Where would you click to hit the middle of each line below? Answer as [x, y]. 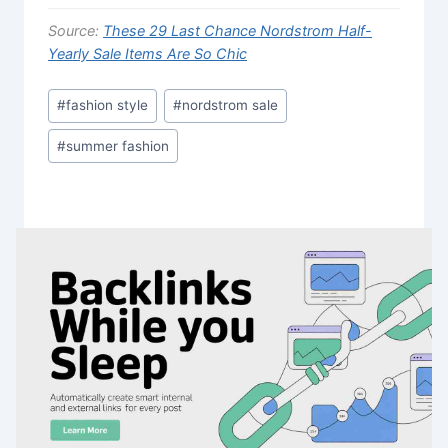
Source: [75, 30]
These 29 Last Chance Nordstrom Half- [237, 30]
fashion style [107, 105]
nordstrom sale [230, 105]
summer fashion [118, 145]
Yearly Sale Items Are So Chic [147, 53]
